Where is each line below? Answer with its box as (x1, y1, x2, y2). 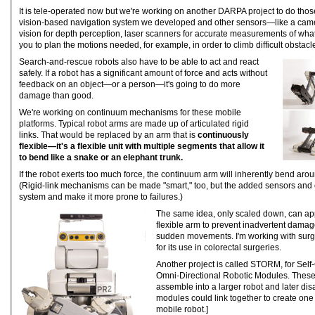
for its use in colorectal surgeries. (156, 243, 281, 252)
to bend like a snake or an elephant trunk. (19, 153, 183, 162)
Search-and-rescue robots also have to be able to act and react (19, 57, 259, 67)
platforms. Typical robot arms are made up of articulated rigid (19, 119, 249, 129)
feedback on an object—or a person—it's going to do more (19, 79, 240, 89)
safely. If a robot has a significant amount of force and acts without (19, 68, 267, 78)
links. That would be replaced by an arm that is (19, 130, 198, 140)
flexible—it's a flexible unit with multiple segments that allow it (19, 141, 264, 151)
